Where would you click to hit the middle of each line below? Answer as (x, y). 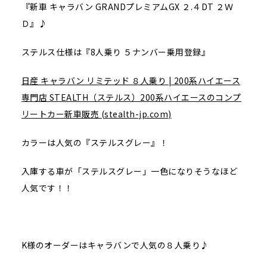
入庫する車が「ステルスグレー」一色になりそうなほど (129, 171)
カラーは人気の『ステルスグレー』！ (95, 143)
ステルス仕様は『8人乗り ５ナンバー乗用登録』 (116, 52)
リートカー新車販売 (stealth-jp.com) (96, 114)
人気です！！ (47, 188)
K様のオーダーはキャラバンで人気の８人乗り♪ (115, 245)
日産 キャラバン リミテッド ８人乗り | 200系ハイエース (131, 81)
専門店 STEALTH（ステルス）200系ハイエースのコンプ (131, 97)
